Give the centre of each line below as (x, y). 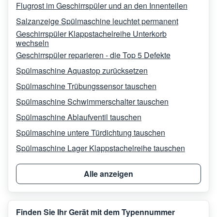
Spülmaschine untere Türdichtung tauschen (91, 133)
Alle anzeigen (108, 173)
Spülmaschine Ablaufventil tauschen (79, 117)
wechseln (32, 43)
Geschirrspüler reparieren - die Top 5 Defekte (93, 55)
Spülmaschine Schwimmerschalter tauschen (92, 102)
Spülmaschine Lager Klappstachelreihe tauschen (101, 148)
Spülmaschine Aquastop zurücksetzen (82, 71)
